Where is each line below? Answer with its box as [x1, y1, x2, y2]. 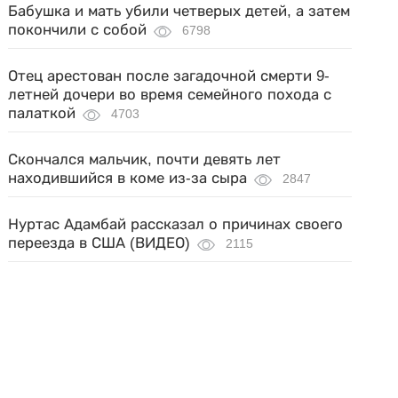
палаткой [8, 104, 76, 122]
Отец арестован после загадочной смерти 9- [8, 67, 330, 84]
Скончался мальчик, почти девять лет [8, 150, 282, 168]
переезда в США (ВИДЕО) [8, 234, 191, 251]
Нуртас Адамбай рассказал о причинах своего [8, 215, 344, 233]
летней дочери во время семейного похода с [8, 85, 332, 103]
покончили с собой [8, 20, 147, 38]
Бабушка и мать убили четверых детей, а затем [8, 2, 351, 20]
